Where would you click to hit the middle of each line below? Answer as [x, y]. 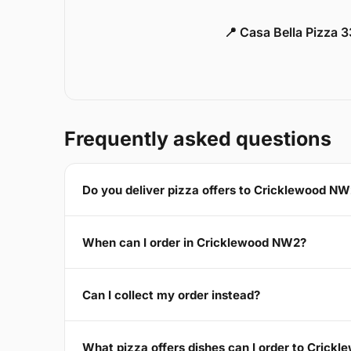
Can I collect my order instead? [171, 295]
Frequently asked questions [198, 139]
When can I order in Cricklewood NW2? [194, 242]
